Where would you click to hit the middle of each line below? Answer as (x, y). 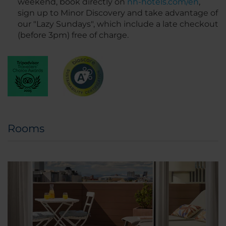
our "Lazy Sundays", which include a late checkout (118, 24)
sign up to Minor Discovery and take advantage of (118, 13)
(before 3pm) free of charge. (73, 35)
